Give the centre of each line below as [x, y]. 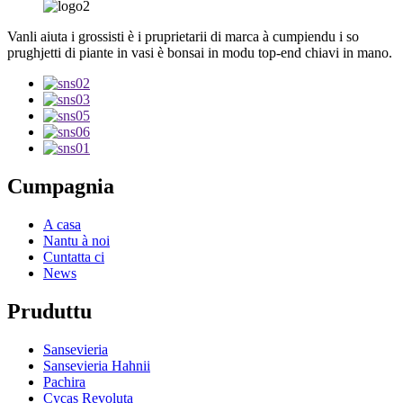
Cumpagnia [61, 186]
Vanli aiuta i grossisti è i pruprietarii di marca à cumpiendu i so [183, 36]
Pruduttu [49, 311]
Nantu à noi [76, 240]
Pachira [64, 381]
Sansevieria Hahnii [97, 365]
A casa [62, 224]
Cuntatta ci [74, 256]
